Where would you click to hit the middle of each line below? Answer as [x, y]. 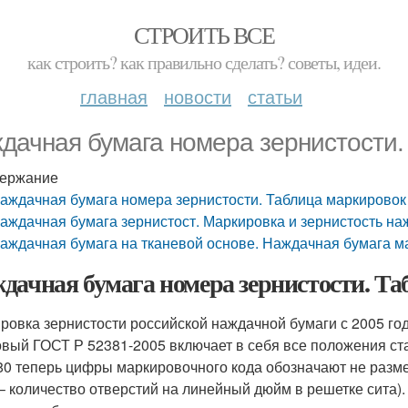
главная [114, 96]
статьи [275, 96]
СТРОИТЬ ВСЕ [204, 35]
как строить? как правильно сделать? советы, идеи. [204, 62]
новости [198, 96]
